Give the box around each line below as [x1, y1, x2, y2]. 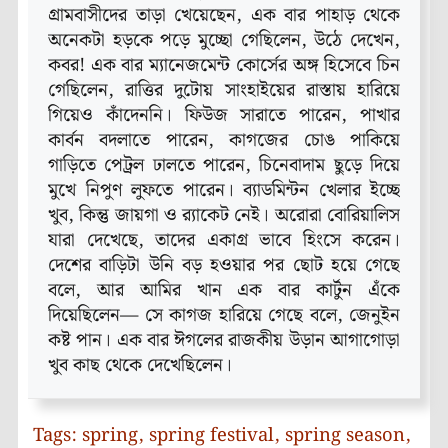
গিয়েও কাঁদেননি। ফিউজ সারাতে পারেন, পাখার [48, 101, 400, 131]
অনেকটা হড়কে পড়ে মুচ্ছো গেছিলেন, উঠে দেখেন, [48, 26, 400, 56]
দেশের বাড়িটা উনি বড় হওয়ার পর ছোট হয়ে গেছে [48, 251, 400, 281]
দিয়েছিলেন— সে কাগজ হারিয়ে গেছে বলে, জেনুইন [48, 301, 400, 331]
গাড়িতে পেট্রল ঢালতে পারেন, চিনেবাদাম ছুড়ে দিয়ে [48, 151, 400, 181]
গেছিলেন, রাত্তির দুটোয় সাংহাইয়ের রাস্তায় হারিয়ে [48, 76, 400, 106]
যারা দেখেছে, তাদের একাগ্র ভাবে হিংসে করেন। [48, 226, 400, 256]
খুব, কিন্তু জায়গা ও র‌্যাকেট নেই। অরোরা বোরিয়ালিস [48, 201, 400, 231]
